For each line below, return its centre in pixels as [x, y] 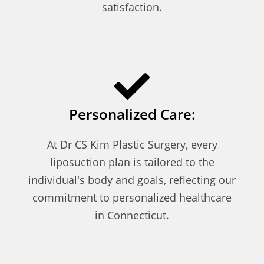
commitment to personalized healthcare [132, 197]
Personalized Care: [132, 114]
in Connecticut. [132, 215]
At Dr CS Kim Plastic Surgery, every [132, 144]
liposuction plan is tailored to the [132, 162]
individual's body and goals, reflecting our [132, 179]
